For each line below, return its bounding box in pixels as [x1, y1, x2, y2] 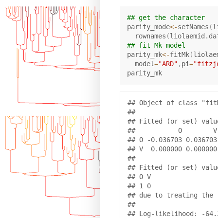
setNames [177, 22, 209, 31]
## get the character [127, 13, 205, 21]
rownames [127, 32, 166, 40]
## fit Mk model [127, 41, 185, 49]
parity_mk [127, 50, 162, 58]
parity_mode [127, 22, 170, 31]
